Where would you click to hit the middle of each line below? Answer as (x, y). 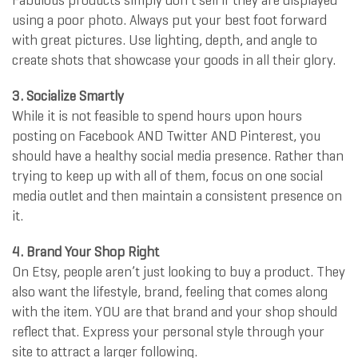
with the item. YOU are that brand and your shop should (175, 312)
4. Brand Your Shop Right (86, 252)
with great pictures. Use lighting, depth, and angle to (165, 40)
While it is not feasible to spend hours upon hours (157, 116)
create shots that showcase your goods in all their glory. (174, 60)
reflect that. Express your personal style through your (168, 332)
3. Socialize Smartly (68, 96)
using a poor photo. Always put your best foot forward (169, 20)
